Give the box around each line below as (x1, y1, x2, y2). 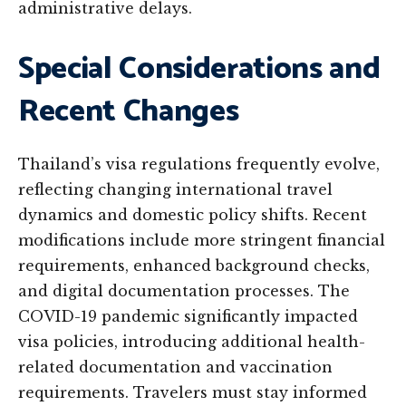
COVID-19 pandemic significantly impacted (18, 307, 358, 325)
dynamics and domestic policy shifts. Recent (18, 206, 367, 224)
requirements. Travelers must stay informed (18, 383, 367, 401)
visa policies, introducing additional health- (18, 333, 365, 351)
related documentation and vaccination (18, 358, 333, 376)
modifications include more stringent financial (18, 231, 385, 249)
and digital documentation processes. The (18, 282, 350, 300)
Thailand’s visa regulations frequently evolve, (18, 155, 380, 173)
